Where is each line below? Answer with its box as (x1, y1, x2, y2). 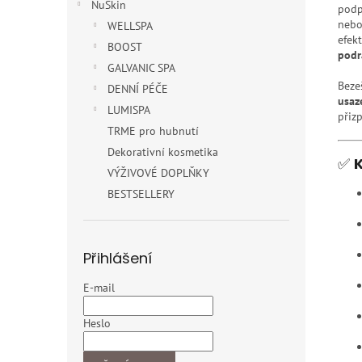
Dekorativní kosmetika (107, 145, 218, 159)
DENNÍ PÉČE (107, 82, 168, 96)
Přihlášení (83, 248, 152, 268)
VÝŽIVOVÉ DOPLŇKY (107, 166, 209, 180)
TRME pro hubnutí (107, 124, 199, 138)
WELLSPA (107, 19, 153, 33)
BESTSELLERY (107, 187, 175, 201)
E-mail (83, 280, 115, 295)
